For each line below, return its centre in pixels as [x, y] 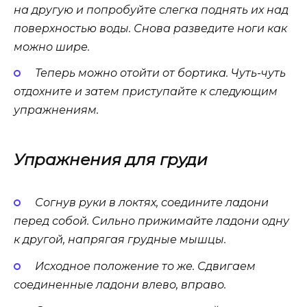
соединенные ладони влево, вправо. [120, 284]
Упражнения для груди [111, 160]
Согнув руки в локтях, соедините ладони [151, 203]
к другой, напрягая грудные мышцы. [120, 240]
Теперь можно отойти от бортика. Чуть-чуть [160, 73]
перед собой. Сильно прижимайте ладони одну [151, 221]
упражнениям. [56, 110]
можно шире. [52, 47]
